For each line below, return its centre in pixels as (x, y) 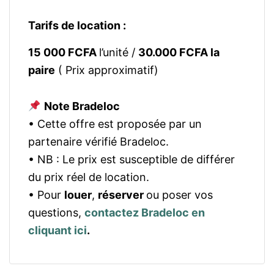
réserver (122, 195)
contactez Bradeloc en (145, 213)
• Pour (46, 195)
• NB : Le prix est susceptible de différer (131, 159)
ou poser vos (180, 195)
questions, (56, 213)
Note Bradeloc (82, 106)
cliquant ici (57, 230)
